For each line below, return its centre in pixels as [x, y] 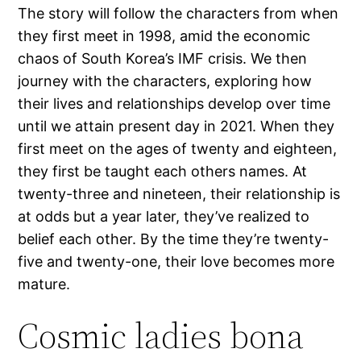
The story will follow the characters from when [178, 14]
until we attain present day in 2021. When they [176, 127]
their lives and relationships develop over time [174, 104]
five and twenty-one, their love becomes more [176, 262]
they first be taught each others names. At [163, 172]
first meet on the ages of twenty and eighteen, [178, 149]
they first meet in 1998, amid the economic [164, 36]
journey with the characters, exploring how [165, 81]
